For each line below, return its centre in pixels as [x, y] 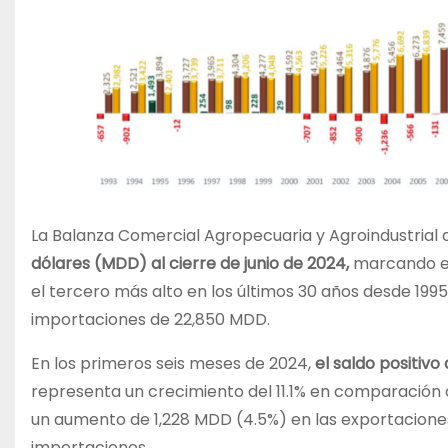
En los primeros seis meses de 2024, [173, 363]
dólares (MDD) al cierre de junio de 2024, [190, 263]
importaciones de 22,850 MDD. [150, 319]
